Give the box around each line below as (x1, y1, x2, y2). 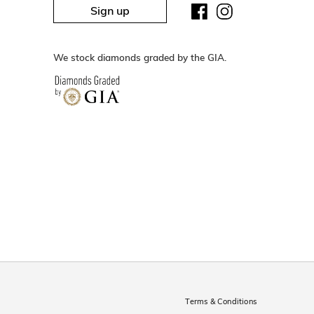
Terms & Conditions (185, 296, 257, 307)
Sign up (90, 4, 130, 18)
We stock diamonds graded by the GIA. (53, 51, 226, 64)
